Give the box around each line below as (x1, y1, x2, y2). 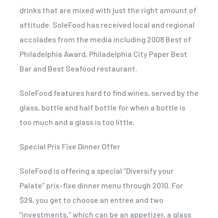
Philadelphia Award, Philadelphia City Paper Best (19, 49, 187, 58)
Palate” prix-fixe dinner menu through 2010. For (19, 180, 183, 190)
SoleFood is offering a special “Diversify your (19, 165, 174, 175)
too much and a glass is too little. (19, 117, 135, 127)
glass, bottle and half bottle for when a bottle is (19, 102, 185, 112)
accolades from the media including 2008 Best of (19, 34, 191, 44)
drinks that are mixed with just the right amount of (19, 5, 197, 15)
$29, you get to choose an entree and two (19, 195, 163, 204)
